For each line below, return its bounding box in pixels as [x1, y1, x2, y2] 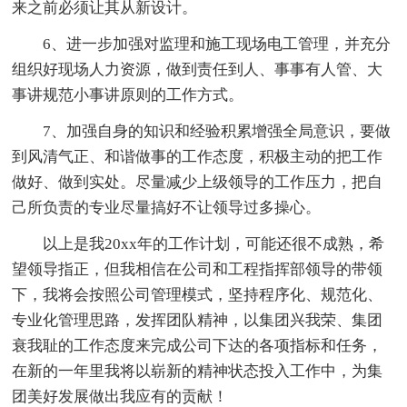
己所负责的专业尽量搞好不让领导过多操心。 [12, 198, 322, 216]
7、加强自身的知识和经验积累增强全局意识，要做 [12, 122, 392, 140]
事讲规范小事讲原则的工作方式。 [12, 85, 244, 104]
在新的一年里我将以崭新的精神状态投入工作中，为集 [12, 362, 383, 380]
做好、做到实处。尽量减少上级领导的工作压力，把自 [12, 173, 383, 191]
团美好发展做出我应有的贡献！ [12, 387, 229, 405]
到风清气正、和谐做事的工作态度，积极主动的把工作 [12, 147, 383, 165]
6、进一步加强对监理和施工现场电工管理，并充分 [12, 35, 392, 53]
